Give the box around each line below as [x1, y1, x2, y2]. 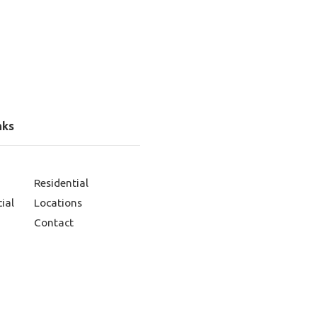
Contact [33, 216, 74, 229]
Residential [33, 176, 88, 190]
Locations [33, 196, 82, 209]
